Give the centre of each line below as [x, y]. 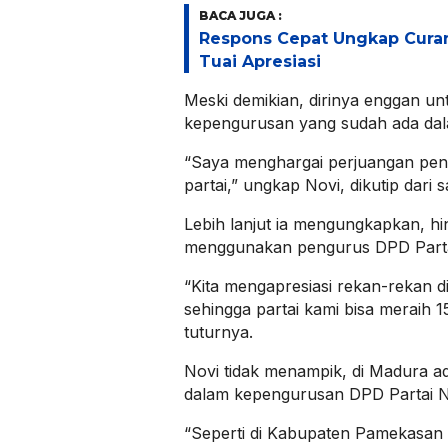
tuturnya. [218, 332]
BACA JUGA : [240, 16]
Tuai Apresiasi [260, 62]
